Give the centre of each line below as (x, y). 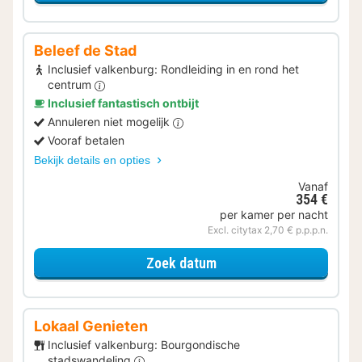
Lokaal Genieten (91, 326)
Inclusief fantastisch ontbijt (123, 103)
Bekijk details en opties (94, 160)
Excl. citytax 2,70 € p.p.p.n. (268, 230)
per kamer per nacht (274, 215)
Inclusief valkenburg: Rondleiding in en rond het (173, 69)
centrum (71, 85)
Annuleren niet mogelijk (110, 122)
